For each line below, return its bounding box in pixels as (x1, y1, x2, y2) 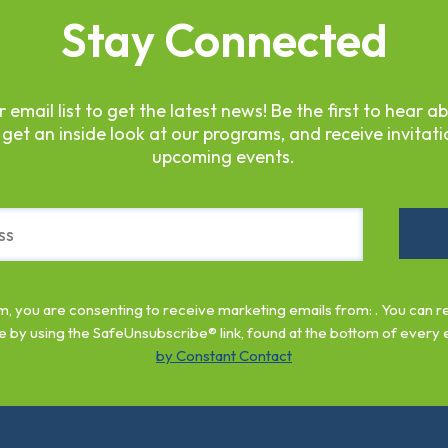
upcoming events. (152, 145, 296, 169)
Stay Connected (60, 11, 388, 70)
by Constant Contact (155, 346, 292, 366)
